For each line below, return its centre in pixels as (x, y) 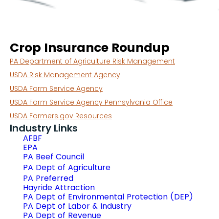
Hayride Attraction (59, 187)
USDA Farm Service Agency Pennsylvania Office (91, 102)
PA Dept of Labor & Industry (77, 206)
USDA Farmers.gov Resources (61, 116)
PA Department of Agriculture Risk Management (92, 61)
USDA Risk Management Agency (65, 75)
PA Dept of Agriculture (67, 167)
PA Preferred (48, 178)
